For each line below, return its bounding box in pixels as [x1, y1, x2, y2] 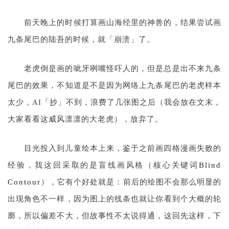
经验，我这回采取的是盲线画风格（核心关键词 [8, 161, 199, 170]
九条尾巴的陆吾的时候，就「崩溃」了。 [8, 35, 155, 44]
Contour [8, 178, 41, 187]
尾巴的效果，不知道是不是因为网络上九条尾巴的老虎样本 [8, 81, 221, 90]
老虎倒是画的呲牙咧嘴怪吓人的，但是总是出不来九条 [24, 64, 221, 73]
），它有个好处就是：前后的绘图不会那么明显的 [41, 178, 221, 187]
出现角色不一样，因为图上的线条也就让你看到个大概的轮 [8, 195, 221, 203]
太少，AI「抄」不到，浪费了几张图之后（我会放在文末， [8, 98, 221, 107]
